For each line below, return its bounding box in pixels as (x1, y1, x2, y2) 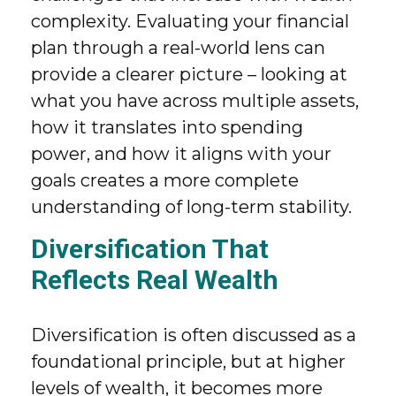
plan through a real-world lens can (31, 37, 325, 58)
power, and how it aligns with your (31, 143, 331, 164)
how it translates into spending (31, 117, 303, 138)
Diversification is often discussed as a (31, 324, 356, 346)
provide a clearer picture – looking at (31, 64, 347, 85)
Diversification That (31, 233, 269, 264)
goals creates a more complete (31, 170, 299, 191)
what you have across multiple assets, (31, 90, 359, 111)
